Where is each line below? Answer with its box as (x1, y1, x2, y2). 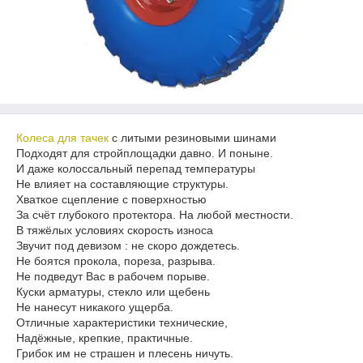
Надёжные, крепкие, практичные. (16, 331, 193, 344)
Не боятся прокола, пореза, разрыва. (16, 254, 216, 267)
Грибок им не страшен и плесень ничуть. (16, 347, 233, 360)
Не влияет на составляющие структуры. (16, 177, 228, 190)
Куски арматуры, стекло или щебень (16, 285, 210, 298)
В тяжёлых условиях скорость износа (16, 224, 213, 237)
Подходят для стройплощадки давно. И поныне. (16, 147, 273, 160)
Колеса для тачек (16, 131, 109, 144)
